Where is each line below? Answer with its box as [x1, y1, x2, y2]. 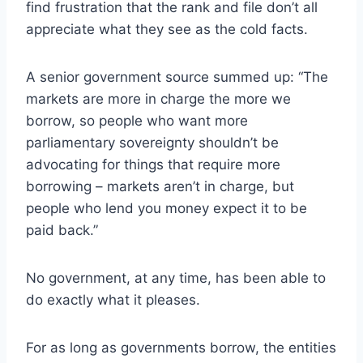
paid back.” [26, 221, 98, 238]
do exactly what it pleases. [26, 291, 200, 308]
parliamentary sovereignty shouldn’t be [26, 134, 279, 151]
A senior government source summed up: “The [26, 68, 328, 85]
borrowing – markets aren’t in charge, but [26, 177, 294, 194]
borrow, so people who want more [26, 112, 248, 129]
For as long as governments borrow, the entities [26, 339, 336, 356]
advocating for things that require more [26, 156, 280, 173]
